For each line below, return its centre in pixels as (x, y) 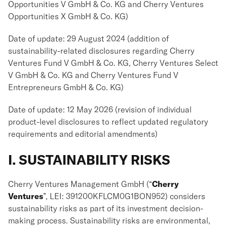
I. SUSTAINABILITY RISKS (89, 160)
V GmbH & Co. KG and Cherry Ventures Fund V (93, 75)
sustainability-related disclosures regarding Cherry (101, 51)
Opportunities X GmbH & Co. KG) (68, 16)
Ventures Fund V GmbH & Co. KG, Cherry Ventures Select (113, 63)
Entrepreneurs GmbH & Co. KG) (66, 87)
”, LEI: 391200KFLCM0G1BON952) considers (124, 196)
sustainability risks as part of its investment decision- (106, 208)
